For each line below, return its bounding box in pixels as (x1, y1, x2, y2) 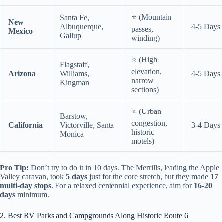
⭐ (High (131, 55, 157, 64)
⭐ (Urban (131, 107, 161, 116)
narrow (131, 76, 154, 85)
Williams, (60, 69, 89, 78)
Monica (60, 130, 84, 139)
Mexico (8, 27, 33, 36)
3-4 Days (191, 121, 220, 130)
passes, (131, 25, 153, 34)
